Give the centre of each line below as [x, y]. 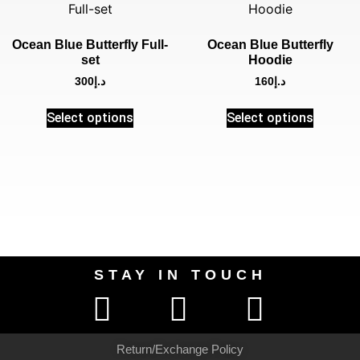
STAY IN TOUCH [180, 274]
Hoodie [270, 60]
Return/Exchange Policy [180, 349]
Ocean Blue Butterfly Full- [90, 45]
